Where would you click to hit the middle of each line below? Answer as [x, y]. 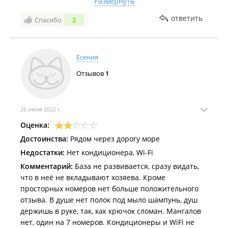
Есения [87, 57]
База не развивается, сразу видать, [136, 166]
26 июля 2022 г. [41, 109]
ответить [187, 18]
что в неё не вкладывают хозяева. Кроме [93, 177]
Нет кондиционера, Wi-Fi [109, 152]
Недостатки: [42, 152]
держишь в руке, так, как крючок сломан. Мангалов [111, 211]
